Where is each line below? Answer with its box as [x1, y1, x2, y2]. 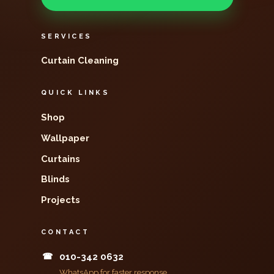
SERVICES [40, 32, 92, 40]
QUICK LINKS [40, 89, 110, 97]
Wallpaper [40, 132, 89, 143]
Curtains [40, 153, 80, 164]
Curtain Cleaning [40, 55, 119, 66]
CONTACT [40, 228, 90, 237]
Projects [40, 194, 80, 206]
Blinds [40, 174, 70, 185]
